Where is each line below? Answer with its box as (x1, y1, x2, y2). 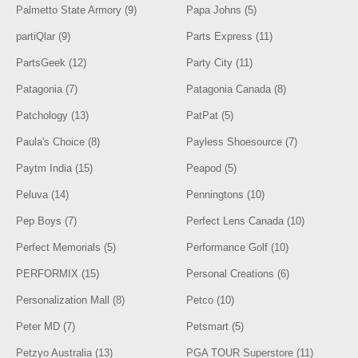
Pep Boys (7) (16, 215, 78, 227)
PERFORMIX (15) (16, 268, 100, 280)
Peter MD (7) (16, 320, 76, 332)
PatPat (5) (186, 109, 234, 121)
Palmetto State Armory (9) (16, 4, 137, 16)
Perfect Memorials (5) (16, 241, 117, 253)
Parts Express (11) (186, 30, 273, 42)
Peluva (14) (16, 189, 70, 201)
